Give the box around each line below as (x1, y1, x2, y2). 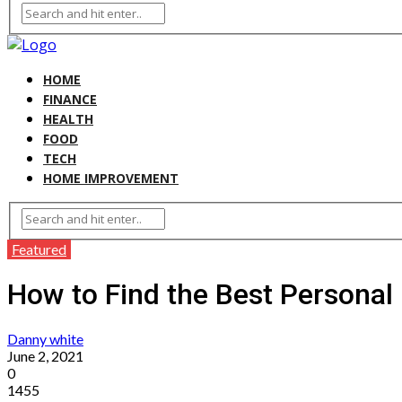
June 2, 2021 (7, 347, 83, 365)
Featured (12, 240, 66, 258)
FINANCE (43, 90, 97, 108)
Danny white (7, 330, 83, 348)
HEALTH (43, 109, 93, 127)
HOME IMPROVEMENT (43, 169, 179, 187)
